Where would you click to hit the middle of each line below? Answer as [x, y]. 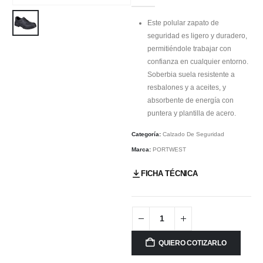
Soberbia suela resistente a [191, 75]
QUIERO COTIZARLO [192, 243]
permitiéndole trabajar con [190, 49]
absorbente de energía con [191, 101]
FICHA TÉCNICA [169, 174]
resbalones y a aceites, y [187, 88]
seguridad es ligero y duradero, [198, 36]
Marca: [142, 149]
